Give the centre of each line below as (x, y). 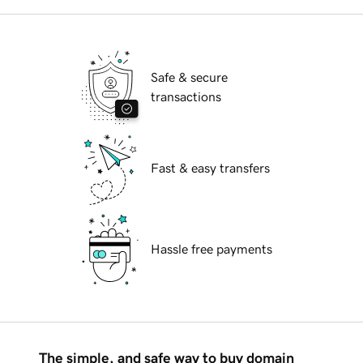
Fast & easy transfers (210, 168)
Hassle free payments (211, 249)
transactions (186, 97)
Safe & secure (189, 77)
